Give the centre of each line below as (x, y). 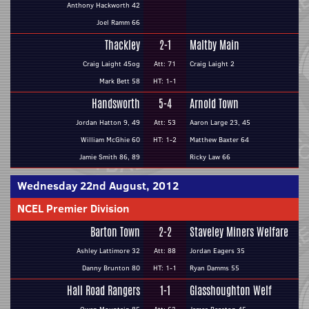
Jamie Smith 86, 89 (110, 157)
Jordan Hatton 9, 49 (108, 122)
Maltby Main (215, 45)
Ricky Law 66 (210, 157)
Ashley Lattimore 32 (108, 251)
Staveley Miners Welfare (239, 232)
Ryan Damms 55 (215, 268)
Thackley (122, 45)
